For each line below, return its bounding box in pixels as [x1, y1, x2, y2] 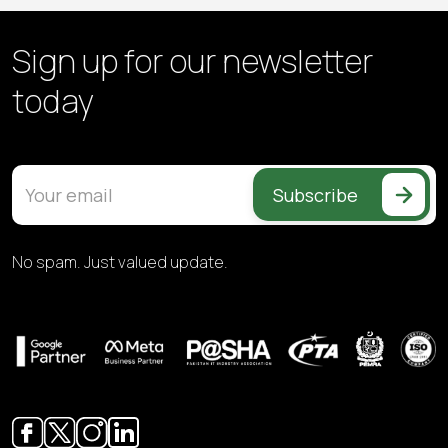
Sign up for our [12, 38, 222, 83]
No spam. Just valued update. [12, 250, 228, 273]
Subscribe [273, 182, 358, 207]
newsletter [222, 38, 373, 83]
